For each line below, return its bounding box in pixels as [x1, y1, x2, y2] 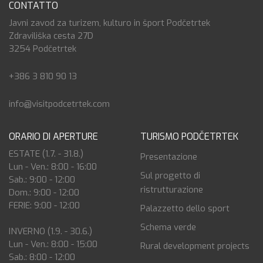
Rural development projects [140, 240, 249, 252]
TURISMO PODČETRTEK [140, 130, 238, 143]
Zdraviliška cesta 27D [9, 30, 93, 42]
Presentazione [140, 151, 197, 163]
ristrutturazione [140, 184, 203, 196]
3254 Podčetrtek [9, 43, 76, 55]
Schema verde [140, 221, 196, 234]
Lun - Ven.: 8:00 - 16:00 [9, 161, 97, 173]
